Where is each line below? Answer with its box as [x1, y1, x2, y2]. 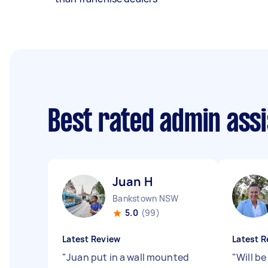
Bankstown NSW [112, 193, 179, 204]
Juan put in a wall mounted [66, 251, 190, 264]
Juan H [112, 173, 153, 190]
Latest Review [62, 233, 121, 245]
